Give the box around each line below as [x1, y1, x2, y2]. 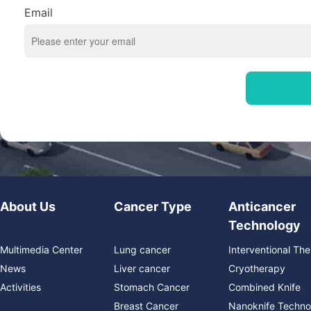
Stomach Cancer [114, 280, 190, 293]
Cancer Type [114, 199, 192, 214]
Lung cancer [114, 243, 171, 255]
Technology [228, 217, 301, 233]
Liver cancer [114, 262, 171, 274]
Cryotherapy [228, 262, 285, 274]
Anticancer [228, 199, 296, 214]
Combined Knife [228, 280, 301, 293]
